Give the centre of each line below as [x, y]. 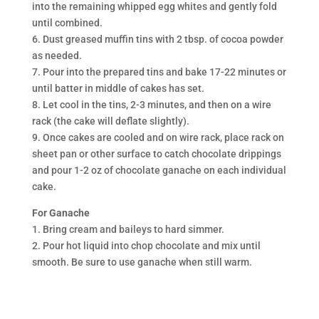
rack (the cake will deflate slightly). [110, 121]
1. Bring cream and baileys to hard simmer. [128, 229]
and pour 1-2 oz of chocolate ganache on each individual [159, 170]
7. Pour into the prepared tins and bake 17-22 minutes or [159, 72]
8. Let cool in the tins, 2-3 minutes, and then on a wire [151, 104]
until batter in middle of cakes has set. [118, 88]
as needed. [57, 55]
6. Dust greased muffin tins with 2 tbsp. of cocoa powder [157, 39]
